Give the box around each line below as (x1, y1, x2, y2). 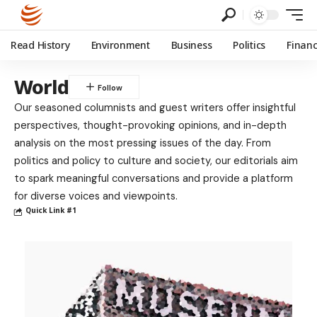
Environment (91, 38, 150, 52)
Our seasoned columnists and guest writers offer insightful (14, 100, 296, 115)
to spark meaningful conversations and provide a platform (14, 171, 293, 185)
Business (171, 38, 212, 52)
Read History (11, 38, 70, 52)
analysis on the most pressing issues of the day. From (14, 136, 271, 150)
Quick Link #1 (25, 205, 76, 215)
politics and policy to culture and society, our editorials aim (14, 154, 298, 168)
